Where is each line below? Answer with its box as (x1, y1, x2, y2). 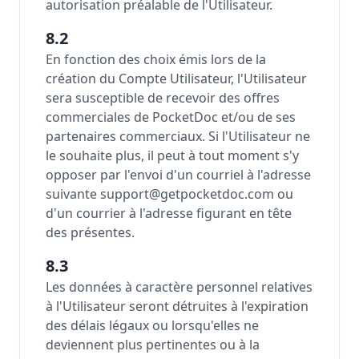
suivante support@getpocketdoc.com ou (46, 185, 293, 203)
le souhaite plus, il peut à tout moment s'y (46, 147, 299, 164)
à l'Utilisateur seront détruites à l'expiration (46, 297, 309, 315)
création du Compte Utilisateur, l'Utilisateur (46, 70, 307, 87)
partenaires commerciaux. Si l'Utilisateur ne (46, 127, 310, 145)
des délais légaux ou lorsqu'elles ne (46, 317, 259, 334)
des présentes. (46, 224, 135, 241)
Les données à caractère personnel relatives (46, 278, 313, 296)
